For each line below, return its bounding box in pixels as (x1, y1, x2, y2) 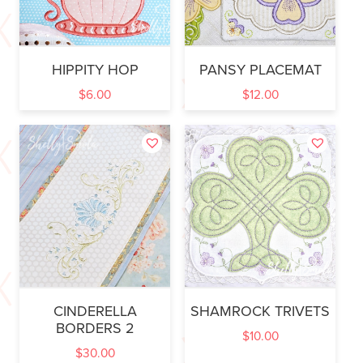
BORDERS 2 (55, 319, 135, 338)
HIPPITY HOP (51, 60, 139, 79)
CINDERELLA (53, 302, 137, 321)
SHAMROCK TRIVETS (190, 302, 330, 321)
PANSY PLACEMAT (199, 60, 322, 79)
